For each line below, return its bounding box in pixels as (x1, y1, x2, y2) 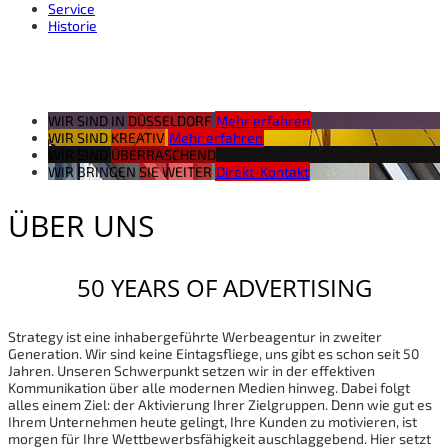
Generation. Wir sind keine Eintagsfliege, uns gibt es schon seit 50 (8, 344, 419, 362)
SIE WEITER (139, 163, 212, 180)
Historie (48, 17, 97, 34)
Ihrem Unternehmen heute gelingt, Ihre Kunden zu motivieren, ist (8, 412, 417, 430)
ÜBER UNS (8, 204, 154, 246)
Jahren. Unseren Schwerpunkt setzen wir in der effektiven (8, 361, 375, 379)
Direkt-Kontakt (216, 163, 309, 180)
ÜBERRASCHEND (111, 146, 216, 163)
